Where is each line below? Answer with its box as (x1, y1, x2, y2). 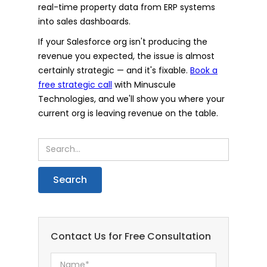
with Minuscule (112, 78, 176, 91)
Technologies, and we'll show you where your (38, 92, 225, 105)
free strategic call (38, 78, 112, 91)
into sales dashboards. (38, 15, 131, 27)
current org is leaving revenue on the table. (38, 107, 218, 119)
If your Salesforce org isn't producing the (38, 35, 207, 48)
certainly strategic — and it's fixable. (38, 64, 190, 76)
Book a (190, 64, 218, 76)
